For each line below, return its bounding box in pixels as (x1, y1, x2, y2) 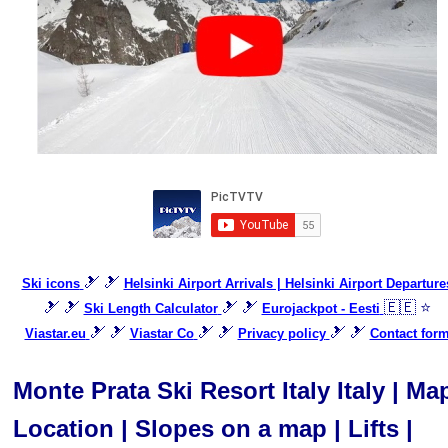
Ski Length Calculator (83, 300, 218, 316)
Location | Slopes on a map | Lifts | (13, 414, 413, 442)
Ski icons (21, 275, 80, 291)
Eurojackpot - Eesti (261, 300, 380, 316)
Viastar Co (129, 325, 194, 341)
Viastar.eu (24, 325, 86, 341)
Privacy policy (237, 325, 326, 341)
